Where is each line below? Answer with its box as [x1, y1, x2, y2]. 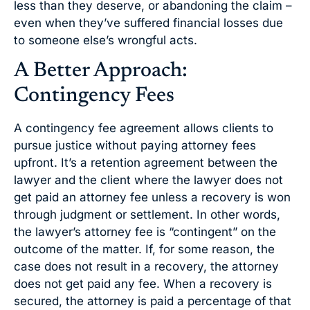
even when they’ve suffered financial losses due [14, 15, 283, 30]
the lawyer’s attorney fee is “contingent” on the [14, 224, 276, 239]
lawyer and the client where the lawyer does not [14, 172, 283, 187]
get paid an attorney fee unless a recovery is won [14, 190, 291, 204]
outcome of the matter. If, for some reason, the [14, 241, 275, 256]
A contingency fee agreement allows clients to [14, 120, 273, 135]
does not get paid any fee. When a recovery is [14, 276, 272, 291]
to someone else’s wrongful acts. [14, 33, 197, 47]
